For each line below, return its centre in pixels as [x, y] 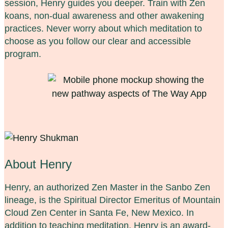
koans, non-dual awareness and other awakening [104, 16]
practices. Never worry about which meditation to [103, 28]
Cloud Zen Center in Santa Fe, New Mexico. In [99, 212]
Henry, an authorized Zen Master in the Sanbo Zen [107, 187]
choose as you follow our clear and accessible [98, 41]
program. [23, 54]
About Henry [38, 164]
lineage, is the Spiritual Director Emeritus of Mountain [112, 200]
